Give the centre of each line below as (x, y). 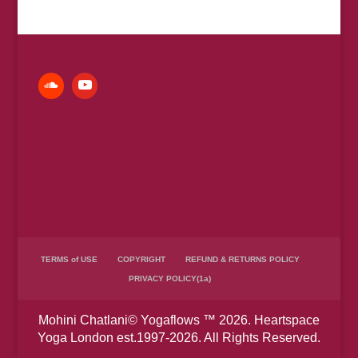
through (136, 36)
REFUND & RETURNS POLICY (242, 260)
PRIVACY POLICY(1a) (170, 279)
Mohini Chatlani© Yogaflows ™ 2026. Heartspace (179, 320)
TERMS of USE (69, 260)
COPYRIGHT (141, 260)
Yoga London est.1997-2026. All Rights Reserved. (179, 338)
